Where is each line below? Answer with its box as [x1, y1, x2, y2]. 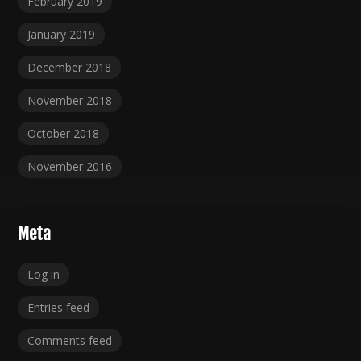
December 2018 [27, 60, 112, 76]
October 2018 [27, 126, 100, 142]
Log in [27, 267, 60, 283]
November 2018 [27, 93, 113, 109]
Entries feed [27, 300, 90, 316]
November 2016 [27, 159, 113, 175]
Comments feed [27, 333, 113, 349]
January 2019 [27, 27, 96, 43]
